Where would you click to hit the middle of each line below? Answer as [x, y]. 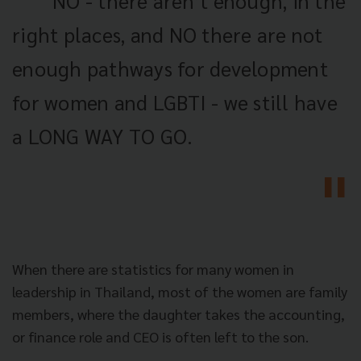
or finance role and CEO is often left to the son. [160, 336]
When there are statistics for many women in [153, 268]
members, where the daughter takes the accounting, [178, 313]
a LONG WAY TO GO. [103, 135]
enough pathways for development [170, 68]
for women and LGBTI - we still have [175, 102]
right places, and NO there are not [168, 34]
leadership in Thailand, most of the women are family [180, 291]
